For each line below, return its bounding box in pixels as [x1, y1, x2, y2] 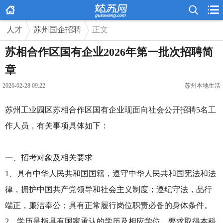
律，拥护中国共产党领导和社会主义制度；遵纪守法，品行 [5, 185, 212, 194]
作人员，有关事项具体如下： [5, 121, 109, 130]
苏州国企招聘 [33, 25, 81, 34]
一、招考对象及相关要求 [5, 153, 93, 162]
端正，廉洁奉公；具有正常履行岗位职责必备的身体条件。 [5, 201, 212, 210]
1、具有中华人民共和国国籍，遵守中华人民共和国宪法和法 [5, 169, 216, 178]
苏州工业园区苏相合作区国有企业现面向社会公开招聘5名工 [5, 106, 216, 114]
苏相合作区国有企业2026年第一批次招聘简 [5, 46, 213, 58]
